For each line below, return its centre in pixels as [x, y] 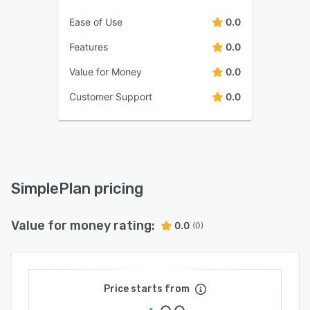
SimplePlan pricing [77, 189]
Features [89, 47]
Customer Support [111, 97]
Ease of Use [96, 22]
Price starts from [147, 289]
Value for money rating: [83, 226]
